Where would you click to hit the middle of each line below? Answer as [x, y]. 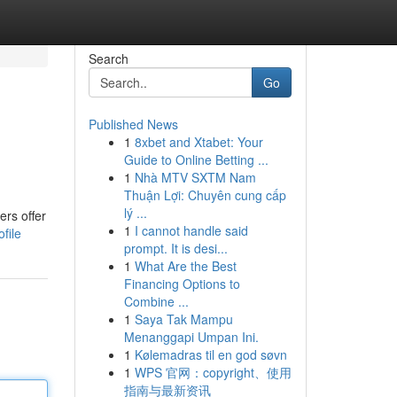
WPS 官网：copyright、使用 [213, 372]
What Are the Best [185, 266]
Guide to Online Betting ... [196, 160]
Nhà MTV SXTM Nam [195, 177]
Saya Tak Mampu [183, 319]
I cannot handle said [191, 230]
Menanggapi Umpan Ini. [191, 337]
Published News [133, 124]
